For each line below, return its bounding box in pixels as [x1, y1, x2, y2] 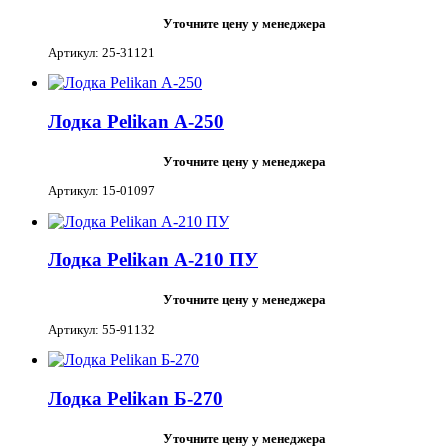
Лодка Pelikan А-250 [48, 111, 224, 133]
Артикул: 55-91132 [48, 321, 155, 337]
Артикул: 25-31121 [48, 44, 155, 60]
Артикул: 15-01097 [48, 183, 155, 199]
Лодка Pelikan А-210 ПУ [48, 249, 258, 271]
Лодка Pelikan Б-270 [48, 387, 223, 409]
